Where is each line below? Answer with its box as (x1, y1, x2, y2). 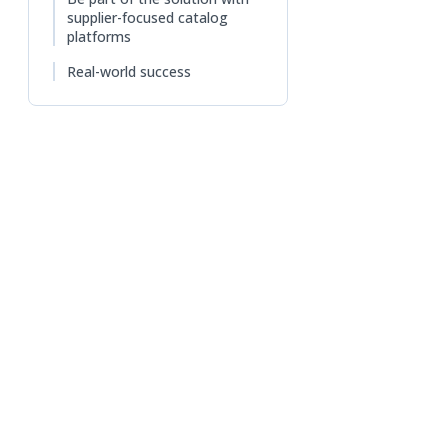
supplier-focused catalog (67, 7, 228, 27)
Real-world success (67, 61, 191, 81)
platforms (67, 26, 131, 46)
